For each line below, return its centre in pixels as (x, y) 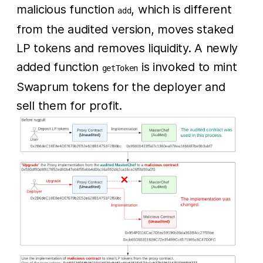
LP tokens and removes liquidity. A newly (127, 48)
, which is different (181, 9)
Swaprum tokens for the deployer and (121, 87)
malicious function (67, 9)
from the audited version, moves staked (125, 29)
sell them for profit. (69, 105)
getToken (120, 68)
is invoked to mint (188, 67)
